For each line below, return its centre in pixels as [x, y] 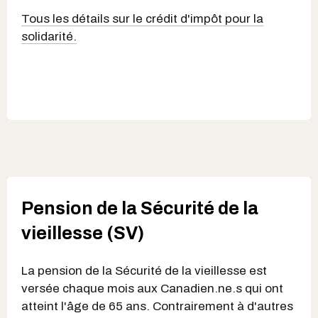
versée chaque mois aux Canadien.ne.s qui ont [152, 288]
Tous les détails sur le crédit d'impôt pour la [142, 18]
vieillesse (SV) [83, 234]
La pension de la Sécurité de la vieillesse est [144, 270]
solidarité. [49, 36]
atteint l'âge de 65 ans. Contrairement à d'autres [157, 306]
